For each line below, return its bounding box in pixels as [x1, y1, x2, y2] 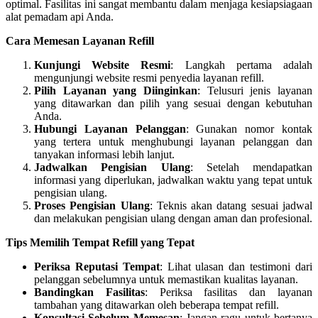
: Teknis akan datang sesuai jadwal [149, 199, 313, 212]
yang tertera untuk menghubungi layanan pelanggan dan [34, 135, 312, 148]
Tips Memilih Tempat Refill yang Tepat [6, 236, 194, 248]
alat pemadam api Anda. [6, 10, 114, 23]
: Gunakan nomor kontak [185, 122, 313, 135]
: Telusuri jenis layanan [197, 84, 312, 97]
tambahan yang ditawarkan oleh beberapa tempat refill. [34, 298, 279, 311]
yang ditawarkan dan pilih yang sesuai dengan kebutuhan [34, 97, 312, 109]
